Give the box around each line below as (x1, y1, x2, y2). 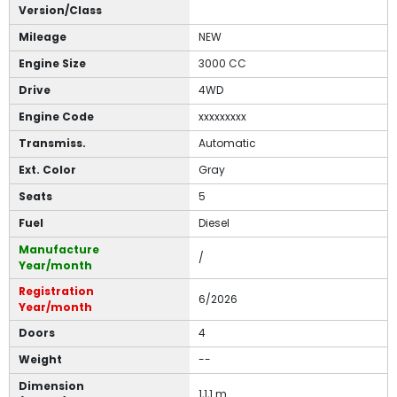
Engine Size (19, 56, 86, 72)
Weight (19, 352, 62, 368)
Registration (19, 284, 94, 300)
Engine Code (19, 109, 94, 125)
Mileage (19, 29, 66, 45)
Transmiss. (19, 136, 86, 152)
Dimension (19, 378, 84, 394)
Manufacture (19, 242, 99, 258)
